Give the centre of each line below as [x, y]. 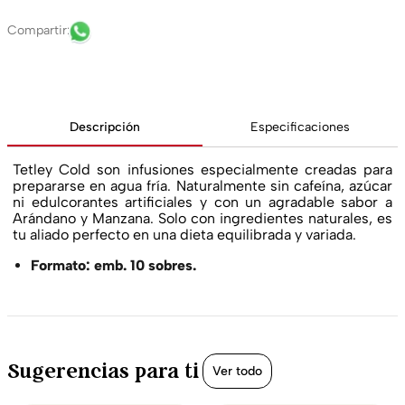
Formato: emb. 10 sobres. [113, 265]
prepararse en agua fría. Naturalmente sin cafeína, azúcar [202, 186]
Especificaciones [300, 127]
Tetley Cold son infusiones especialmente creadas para [202, 170]
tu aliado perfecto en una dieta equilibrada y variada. [184, 235]
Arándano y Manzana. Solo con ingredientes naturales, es [202, 218]
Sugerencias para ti [103, 371]
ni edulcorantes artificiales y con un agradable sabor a [202, 202]
